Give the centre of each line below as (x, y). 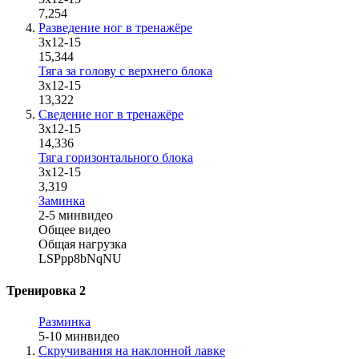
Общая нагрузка (83, 244)
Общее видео (75, 230)
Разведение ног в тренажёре (115, 28)
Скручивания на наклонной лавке (132, 351)
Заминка (62, 201)
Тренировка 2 (46, 290)
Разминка (65, 322)
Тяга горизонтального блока (116, 158)
